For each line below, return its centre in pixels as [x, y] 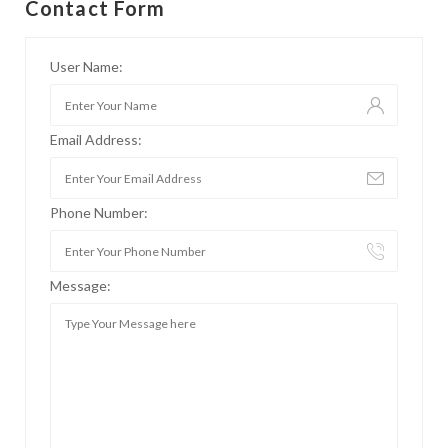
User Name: [86, 66]
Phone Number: [99, 212]
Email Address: [96, 139]
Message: [80, 285]
